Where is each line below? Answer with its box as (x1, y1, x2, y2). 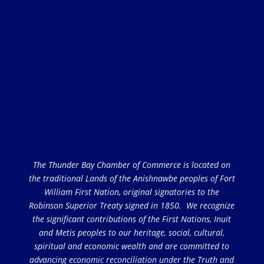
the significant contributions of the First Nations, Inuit (32, 213, 232, 225)
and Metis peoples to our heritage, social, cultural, (39, 227, 225, 238)
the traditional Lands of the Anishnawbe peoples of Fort (28, 173, 235, 184)
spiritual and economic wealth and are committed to (34, 240, 230, 252)
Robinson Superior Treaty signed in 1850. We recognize (29, 200, 235, 211)
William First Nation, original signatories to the (44, 186, 220, 197)
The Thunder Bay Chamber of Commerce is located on (33, 159, 231, 170)
